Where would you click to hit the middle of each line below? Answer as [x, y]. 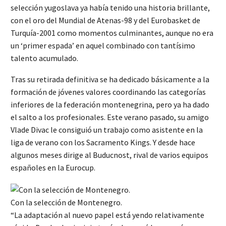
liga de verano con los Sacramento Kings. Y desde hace [103, 143]
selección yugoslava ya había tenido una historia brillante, [110, 7]
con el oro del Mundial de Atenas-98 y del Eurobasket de [105, 20]
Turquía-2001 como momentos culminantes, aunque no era [112, 33]
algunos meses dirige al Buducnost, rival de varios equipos [109, 155]
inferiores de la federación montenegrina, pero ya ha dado [110, 105]
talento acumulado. [44, 58]
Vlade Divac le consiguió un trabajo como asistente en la [107, 130]
